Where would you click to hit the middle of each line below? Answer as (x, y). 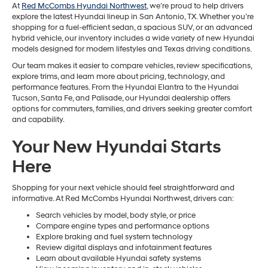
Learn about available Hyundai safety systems (118, 258)
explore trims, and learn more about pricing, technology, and (118, 76)
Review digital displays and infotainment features (124, 247)
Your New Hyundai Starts (117, 147)
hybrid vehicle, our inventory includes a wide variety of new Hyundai (133, 38)
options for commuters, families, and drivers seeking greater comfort (132, 109)
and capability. (38, 119)
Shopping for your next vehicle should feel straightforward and (123, 188)
